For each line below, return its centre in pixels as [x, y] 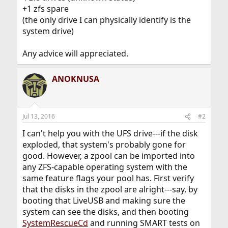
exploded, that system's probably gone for [104, 145]
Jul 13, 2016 [38, 117]
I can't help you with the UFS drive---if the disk [110, 134]
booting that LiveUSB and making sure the [104, 201]
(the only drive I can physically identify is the [106, 20]
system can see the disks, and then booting [105, 212]
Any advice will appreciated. [75, 54]
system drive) [48, 31]
